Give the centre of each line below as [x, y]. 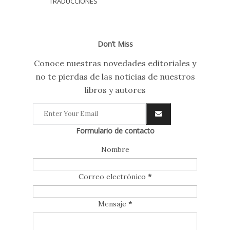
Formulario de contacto [115, 130]
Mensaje [113, 204]
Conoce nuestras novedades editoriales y [115, 63]
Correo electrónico [113, 176]
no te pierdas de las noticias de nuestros [115, 76]
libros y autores [115, 90]
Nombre [115, 149]
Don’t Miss [115, 44]
